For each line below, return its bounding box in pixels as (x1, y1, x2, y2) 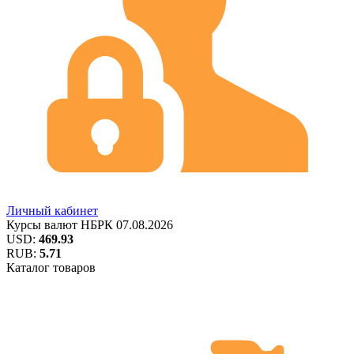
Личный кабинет (6, 204, 98, 218)
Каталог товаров (6, 261, 96, 275)
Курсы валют (6, 218, 81, 232)
